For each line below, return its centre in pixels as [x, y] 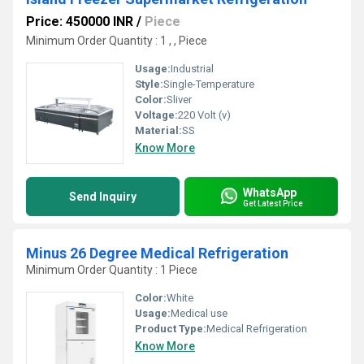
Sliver [179, 100]
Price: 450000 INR [80, 22]
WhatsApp [270, 192]
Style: [149, 84]
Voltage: [156, 115]
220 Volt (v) [204, 115]
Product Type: [171, 329]
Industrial [192, 69]
